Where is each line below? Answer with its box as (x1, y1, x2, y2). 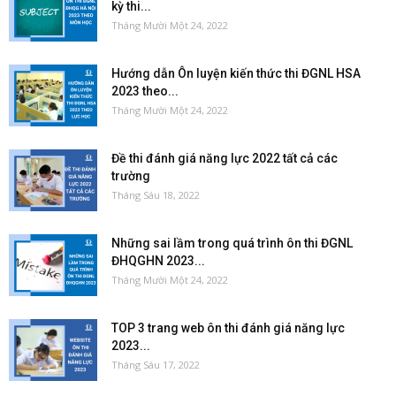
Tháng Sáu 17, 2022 (111, 357, 200, 371)
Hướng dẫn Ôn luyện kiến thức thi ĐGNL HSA (111, 65, 361, 80)
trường (111, 168, 150, 183)
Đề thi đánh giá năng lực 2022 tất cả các (111, 150, 338, 165)
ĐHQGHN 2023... (111, 253, 205, 268)
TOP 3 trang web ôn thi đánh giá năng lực (111, 320, 345, 335)
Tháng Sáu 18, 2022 (111, 187, 200, 202)
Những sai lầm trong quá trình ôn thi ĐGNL (111, 235, 353, 250)
